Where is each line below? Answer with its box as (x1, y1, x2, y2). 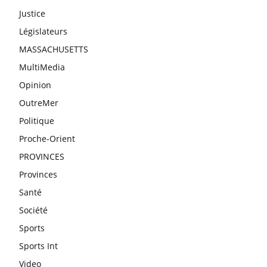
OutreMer (19, 97, 58, 108)
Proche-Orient (19, 132, 75, 144)
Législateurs (19, 25, 67, 37)
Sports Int (19, 240, 58, 252)
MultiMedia (19, 61, 65, 73)
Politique (19, 114, 54, 126)
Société (19, 204, 48, 216)
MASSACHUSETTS (19, 43, 88, 55)
